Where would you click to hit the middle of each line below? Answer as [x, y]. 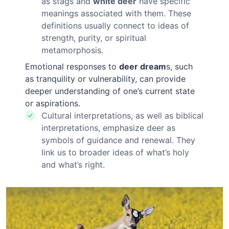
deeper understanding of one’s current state [110, 91]
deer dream [143, 66]
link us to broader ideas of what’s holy [116, 152]
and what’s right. [73, 164]
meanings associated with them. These [117, 13]
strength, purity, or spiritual [94, 38]
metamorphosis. [73, 50]
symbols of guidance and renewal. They [119, 140]
